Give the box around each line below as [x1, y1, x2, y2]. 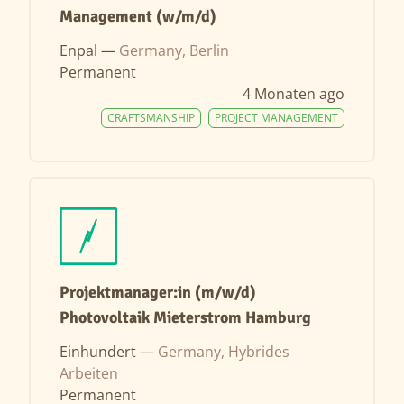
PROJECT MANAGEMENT [215, 109, 338, 125]
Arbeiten [60, 363, 118, 383]
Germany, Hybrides [158, 341, 289, 362]
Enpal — [60, 40, 119, 60]
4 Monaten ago [243, 83, 344, 104]
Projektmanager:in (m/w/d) [60, 281, 256, 302]
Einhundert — [60, 341, 158, 362]
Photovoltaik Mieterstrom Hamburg [60, 307, 311, 327]
